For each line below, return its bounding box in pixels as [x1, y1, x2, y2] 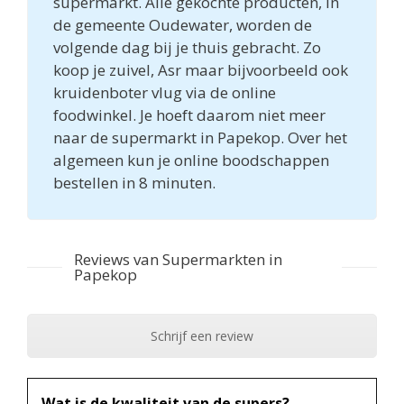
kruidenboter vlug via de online [53, 81, 276, 103]
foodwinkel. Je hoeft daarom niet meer [53, 104, 326, 125]
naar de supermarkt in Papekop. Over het [53, 126, 347, 148]
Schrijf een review [151, 326, 253, 344]
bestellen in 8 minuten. [53, 171, 216, 193]
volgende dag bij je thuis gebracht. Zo [53, 36, 321, 58]
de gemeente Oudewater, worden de [53, 14, 312, 35]
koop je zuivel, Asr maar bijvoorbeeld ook [53, 59, 348, 80]
